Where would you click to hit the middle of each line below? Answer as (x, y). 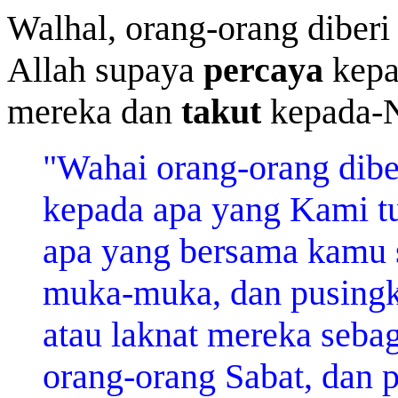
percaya (263, 70)
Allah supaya (105, 70)
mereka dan (94, 111)
